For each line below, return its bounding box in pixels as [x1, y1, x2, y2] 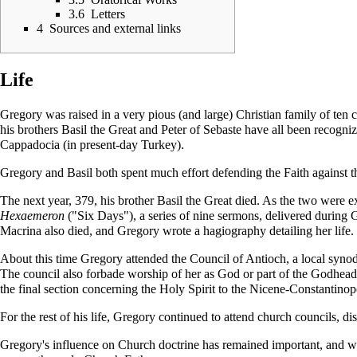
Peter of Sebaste [161, 122, 241, 136]
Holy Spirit [159, 281, 215, 296]
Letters [91, 6, 125, 21]
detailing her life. [266, 223, 354, 237]
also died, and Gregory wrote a [41, 223, 203, 237]
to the [215, 281, 249, 296]
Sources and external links [49, 21, 181, 35]
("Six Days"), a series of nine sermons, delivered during [65, 208, 351, 222]
